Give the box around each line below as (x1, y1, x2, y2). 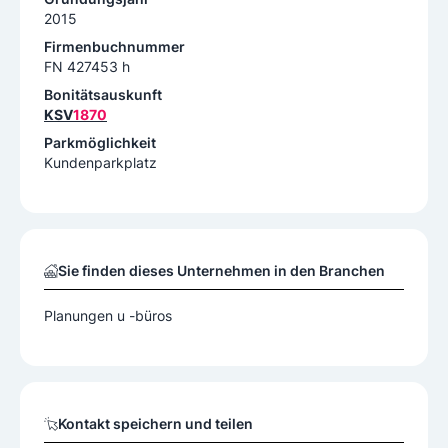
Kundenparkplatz (44, 154, 157, 172)
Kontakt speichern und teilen (58, 415, 253, 433)
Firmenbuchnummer (44, 38, 185, 56)
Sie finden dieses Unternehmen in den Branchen (58, 262, 385, 280)
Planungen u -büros (44, 307, 172, 325)
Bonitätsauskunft (44, 86, 162, 104)
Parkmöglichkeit (44, 134, 156, 152)
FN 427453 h (44, 58, 130, 76)
